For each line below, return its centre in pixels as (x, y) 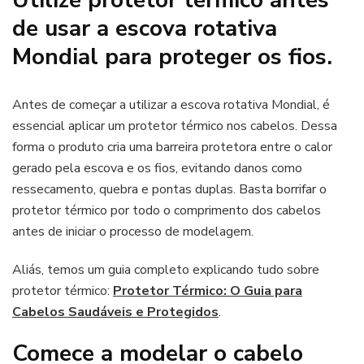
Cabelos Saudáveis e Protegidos (115, 312)
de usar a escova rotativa (145, 28)
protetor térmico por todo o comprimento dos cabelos (167, 210)
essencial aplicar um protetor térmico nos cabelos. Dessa (175, 126)
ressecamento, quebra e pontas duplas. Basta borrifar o (169, 189)
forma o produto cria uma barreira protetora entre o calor (172, 147)
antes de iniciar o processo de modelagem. (133, 231)
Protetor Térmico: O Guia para (208, 290)
